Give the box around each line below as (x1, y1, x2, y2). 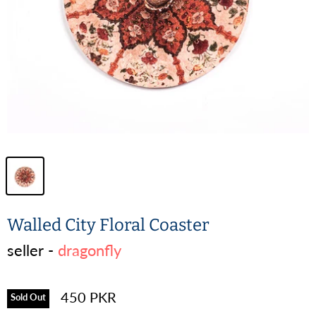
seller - (7, 241, 58, 260)
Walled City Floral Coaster (7, 215, 209, 236)
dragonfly (58, 241, 121, 260)
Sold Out (11, 291, 46, 303)
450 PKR (61, 288, 116, 306)
